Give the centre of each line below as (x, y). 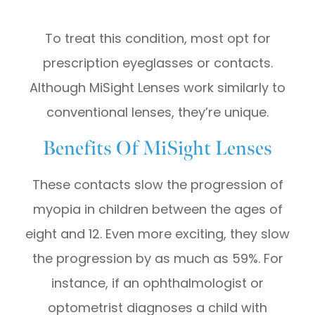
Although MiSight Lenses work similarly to (157, 87)
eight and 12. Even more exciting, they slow (157, 233)
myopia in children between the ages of (157, 209)
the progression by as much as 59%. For (157, 258)
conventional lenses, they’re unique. (157, 112)
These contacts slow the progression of (157, 184)
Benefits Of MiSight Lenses (157, 148)
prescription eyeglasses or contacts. (157, 63)
